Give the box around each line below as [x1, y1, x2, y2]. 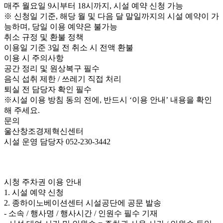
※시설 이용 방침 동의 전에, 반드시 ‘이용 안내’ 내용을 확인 [4, 96, 212, 104]
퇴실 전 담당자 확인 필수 [4, 85, 92, 94]
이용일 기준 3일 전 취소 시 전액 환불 [4, 43, 133, 52]
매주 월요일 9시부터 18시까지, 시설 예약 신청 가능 [4, 1, 183, 10]
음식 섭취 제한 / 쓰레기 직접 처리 [4, 75, 121, 83]
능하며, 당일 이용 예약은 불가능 [4, 22, 117, 31]
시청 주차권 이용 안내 [4, 178, 82, 186]
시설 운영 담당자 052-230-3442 [4, 137, 111, 146]
